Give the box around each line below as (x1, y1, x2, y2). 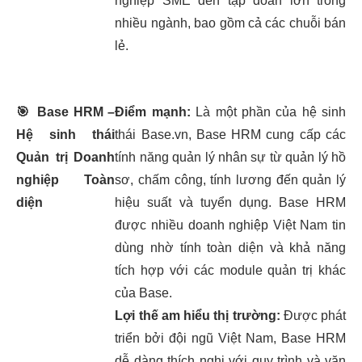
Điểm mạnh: (115, 105, 191, 119)
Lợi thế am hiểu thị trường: (115, 309, 280, 322)
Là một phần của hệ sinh (190, 105, 346, 119)
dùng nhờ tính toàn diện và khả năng (115, 241, 346, 255)
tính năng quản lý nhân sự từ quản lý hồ (115, 150, 346, 164)
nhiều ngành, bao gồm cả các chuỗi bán (115, 16, 346, 30)
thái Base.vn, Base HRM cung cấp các (115, 128, 346, 141)
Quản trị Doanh (16, 150, 116, 164)
